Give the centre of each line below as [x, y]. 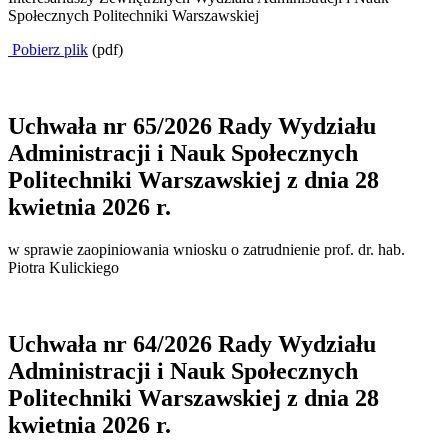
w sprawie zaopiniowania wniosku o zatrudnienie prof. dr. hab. [206, 250]
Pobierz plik [48, 50]
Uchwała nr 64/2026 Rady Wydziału [192, 343]
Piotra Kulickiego [63, 268]
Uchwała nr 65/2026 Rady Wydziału [192, 126]
